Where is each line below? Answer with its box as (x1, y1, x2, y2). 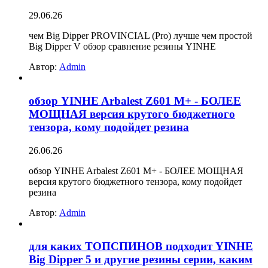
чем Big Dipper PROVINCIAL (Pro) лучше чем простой (29, 31, 252, 41)
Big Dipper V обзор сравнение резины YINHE (29, 41, 216, 52)
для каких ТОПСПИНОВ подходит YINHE (29, 240, 253, 253)
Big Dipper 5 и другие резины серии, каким (29, 253, 252, 266)
